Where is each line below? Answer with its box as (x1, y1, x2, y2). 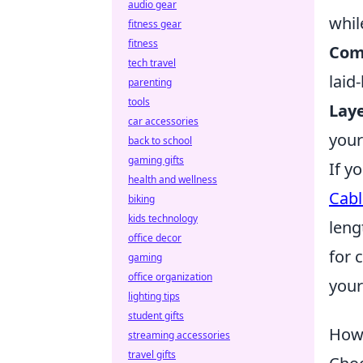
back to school (128, 134, 192, 147)
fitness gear (128, 17, 181, 31)
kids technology (128, 211, 198, 225)
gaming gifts (128, 153, 184, 167)
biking (128, 192, 155, 206)
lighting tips (128, 289, 180, 303)
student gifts (128, 309, 184, 322)
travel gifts (128, 348, 176, 361)
